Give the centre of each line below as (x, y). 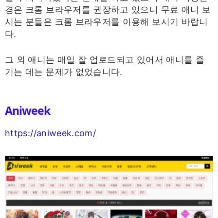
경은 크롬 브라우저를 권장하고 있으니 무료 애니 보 (108, 9)
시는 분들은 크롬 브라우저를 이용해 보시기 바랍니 (107, 21)
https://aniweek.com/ (51, 133)
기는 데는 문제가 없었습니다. (64, 72)
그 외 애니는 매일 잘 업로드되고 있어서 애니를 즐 (105, 59)
